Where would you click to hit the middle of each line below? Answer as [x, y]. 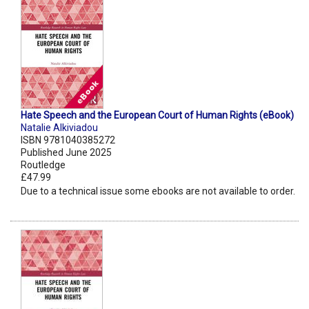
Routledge [43, 165]
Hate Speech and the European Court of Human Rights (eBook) [157, 116]
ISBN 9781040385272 [68, 140]
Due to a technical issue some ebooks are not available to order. [158, 191]
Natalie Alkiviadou [59, 128]
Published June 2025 [66, 153]
